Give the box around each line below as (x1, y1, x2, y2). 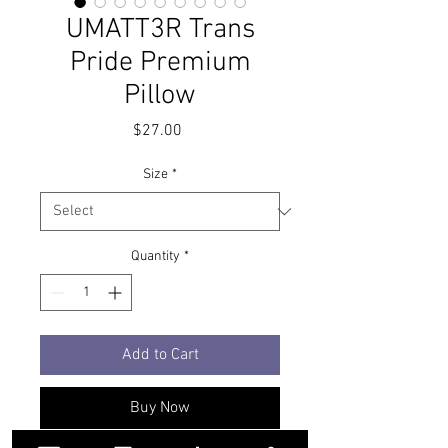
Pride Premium (69, 46, 251, 80)
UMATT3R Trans (65, 13, 255, 47)
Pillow (124, 79, 196, 113)
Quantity (131, 248, 180, 265)
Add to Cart (121, 345, 199, 365)
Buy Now (130, 398, 190, 418)
